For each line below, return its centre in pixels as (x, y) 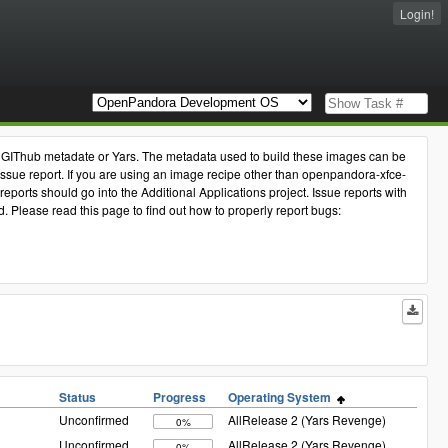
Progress (179, 397)
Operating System (282, 397)
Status (77, 397)
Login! (417, 13)
